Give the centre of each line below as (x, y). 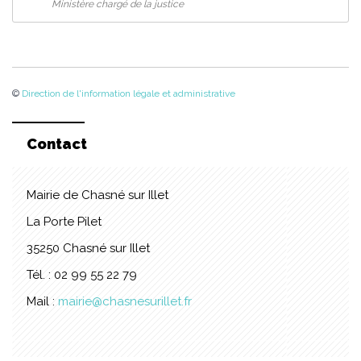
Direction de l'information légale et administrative (129, 93)
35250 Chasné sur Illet (88, 249)
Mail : (42, 302)
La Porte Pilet (64, 222)
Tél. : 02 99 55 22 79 (82, 275)
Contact (57, 144)
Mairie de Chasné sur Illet (98, 195)
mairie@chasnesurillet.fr (125, 302)
